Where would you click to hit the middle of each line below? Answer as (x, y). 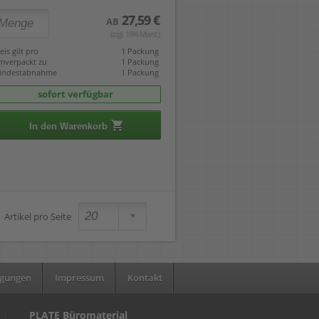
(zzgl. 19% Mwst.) (135, 34)
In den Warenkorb (68, 127)
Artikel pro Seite (38, 217)
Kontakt (145, 278)
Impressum (79, 278)
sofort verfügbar (75, 94)
